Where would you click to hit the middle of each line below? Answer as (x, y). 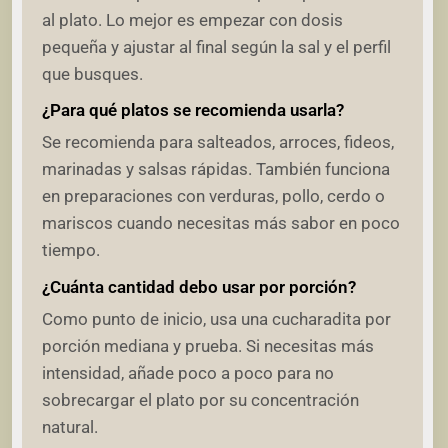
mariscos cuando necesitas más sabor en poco (221, 223)
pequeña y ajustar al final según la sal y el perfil (216, 46)
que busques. (92, 73)
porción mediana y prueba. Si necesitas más (208, 345)
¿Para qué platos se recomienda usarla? (193, 110)
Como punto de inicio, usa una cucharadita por (216, 318)
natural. (70, 426)
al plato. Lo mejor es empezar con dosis (192, 19)
